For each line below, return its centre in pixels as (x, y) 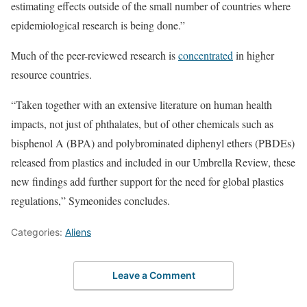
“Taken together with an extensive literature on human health (142, 105)
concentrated (206, 55)
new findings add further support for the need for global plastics (147, 181)
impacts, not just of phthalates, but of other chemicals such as (142, 124)
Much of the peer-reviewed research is (95, 55)
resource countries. (51, 74)
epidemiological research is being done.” (98, 25)
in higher (254, 55)
